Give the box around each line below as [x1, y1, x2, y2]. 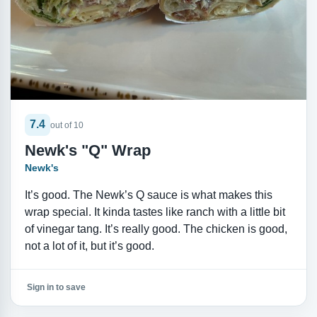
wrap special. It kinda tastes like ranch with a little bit [24, 205, 285, 218]
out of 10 [50, 120, 83, 131]
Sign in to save [26, 282, 86, 293]
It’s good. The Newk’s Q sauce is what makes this [24, 188, 272, 201]
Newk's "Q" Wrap [24, 141, 151, 159]
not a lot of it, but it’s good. [24, 239, 154, 252]
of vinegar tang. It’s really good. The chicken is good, [24, 222, 287, 235]
